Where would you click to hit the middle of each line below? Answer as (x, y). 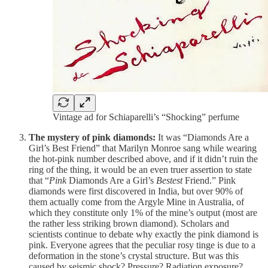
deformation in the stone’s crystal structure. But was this (134, 256)
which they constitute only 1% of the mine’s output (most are (143, 213)
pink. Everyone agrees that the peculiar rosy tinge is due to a (142, 245)
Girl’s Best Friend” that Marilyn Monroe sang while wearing (143, 148)
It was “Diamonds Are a (202, 138)
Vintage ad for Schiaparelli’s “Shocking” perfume (146, 117)
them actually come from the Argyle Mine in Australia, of (136, 202)
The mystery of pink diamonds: (92, 138)
